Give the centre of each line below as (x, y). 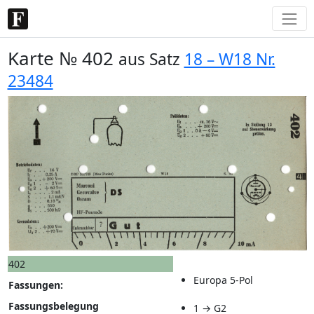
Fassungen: (35, 285)
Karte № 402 (63, 58)
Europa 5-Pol (223, 280)
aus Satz (151, 59)
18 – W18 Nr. (230, 59)
